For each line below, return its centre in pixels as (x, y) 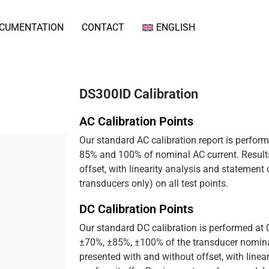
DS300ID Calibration (139, 94)
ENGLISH (175, 27)
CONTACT (103, 27)
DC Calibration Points (136, 209)
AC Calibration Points (136, 121)
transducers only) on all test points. (154, 183)
